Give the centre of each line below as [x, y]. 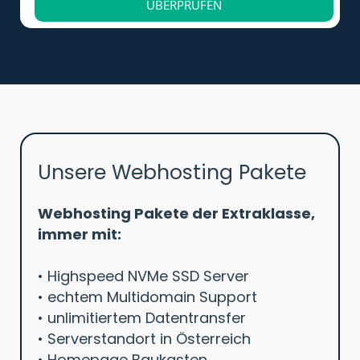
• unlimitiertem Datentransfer [142, 317]
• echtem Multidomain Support [147, 297]
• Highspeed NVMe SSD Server [143, 276]
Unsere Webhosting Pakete [172, 172]
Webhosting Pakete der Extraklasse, [176, 213]
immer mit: [80, 234]
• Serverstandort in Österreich [144, 338]
